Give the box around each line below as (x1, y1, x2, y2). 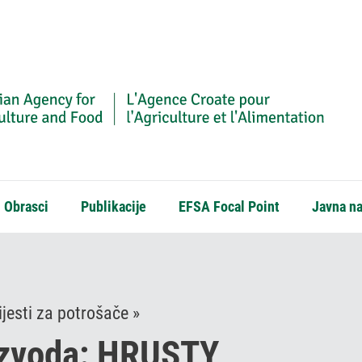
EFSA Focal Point (179, 198, 280, 216)
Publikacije (81, 198, 146, 216)
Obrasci (4, 198, 48, 216)
